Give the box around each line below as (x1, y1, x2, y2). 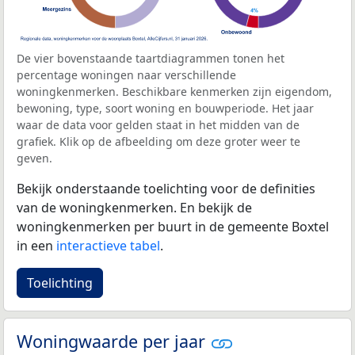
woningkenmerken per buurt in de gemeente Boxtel (17, 217, 329, 235)
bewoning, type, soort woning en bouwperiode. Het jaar (17, 100, 314, 116)
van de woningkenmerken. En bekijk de (17, 198, 252, 216)
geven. (17, 150, 52, 166)
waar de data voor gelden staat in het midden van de (17, 116, 300, 132)
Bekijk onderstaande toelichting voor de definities (17, 179, 315, 197)
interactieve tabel (56, 236, 160, 254)
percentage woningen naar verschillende (17, 67, 236, 82)
